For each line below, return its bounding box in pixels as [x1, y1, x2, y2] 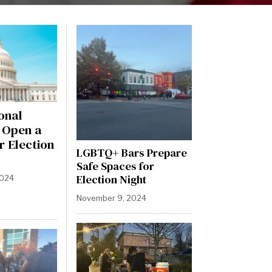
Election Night [76, 172, 146, 188]
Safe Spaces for [76, 158, 154, 174]
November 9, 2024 [76, 193, 146, 203]
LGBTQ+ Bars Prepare [76, 145, 187, 161]
